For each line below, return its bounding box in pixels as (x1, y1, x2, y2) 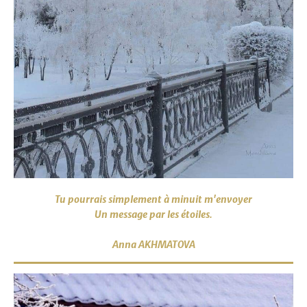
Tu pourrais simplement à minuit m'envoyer (55, 193, 252, 206)
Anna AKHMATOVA (112, 238, 195, 251)
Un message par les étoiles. (95, 208, 212, 221)
